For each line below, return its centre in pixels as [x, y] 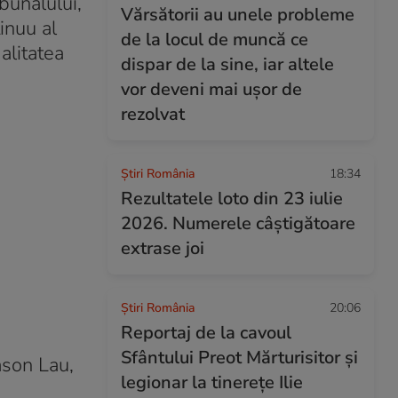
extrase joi [163, 248]
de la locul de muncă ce [215, 40]
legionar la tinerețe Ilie [212, 382]
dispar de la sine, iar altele [227, 64]
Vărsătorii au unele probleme [238, 15]
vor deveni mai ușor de [211, 89]
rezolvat [153, 114]
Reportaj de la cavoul [206, 333]
